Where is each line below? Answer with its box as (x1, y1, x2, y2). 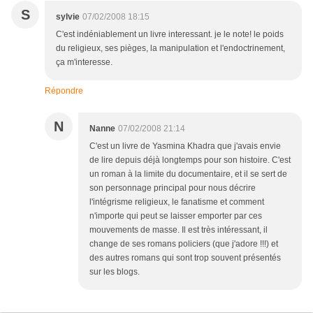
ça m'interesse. (56, 57, 112, 68)
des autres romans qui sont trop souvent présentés (89, 253, 281, 263)
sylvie (56, 12, 80, 22)
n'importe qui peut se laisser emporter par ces (89, 211, 262, 221)
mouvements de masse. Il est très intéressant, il (89, 225, 268, 235)
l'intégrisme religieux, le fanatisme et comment (89, 197, 264, 208)
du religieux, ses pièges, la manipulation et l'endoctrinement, (56, 43, 285, 54)
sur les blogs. (89, 267, 140, 277)
